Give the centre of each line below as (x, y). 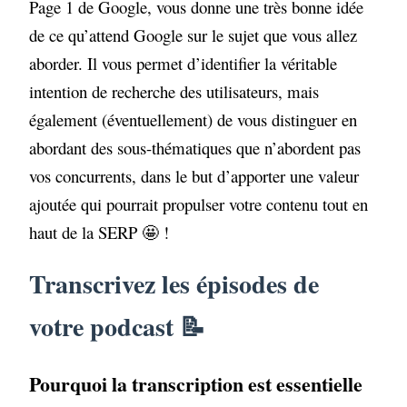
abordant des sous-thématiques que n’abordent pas (195, 147)
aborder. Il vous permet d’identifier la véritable (184, 63)
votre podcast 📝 (118, 327)
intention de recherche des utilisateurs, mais (174, 91)
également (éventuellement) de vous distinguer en (194, 119)
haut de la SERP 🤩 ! (99, 232)
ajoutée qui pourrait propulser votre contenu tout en (199, 203)
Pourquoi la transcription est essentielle (196, 384)
